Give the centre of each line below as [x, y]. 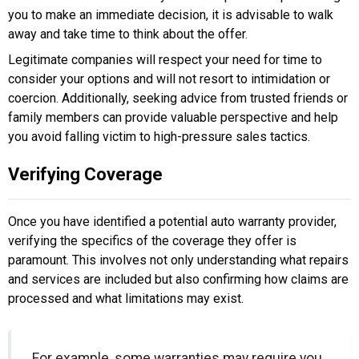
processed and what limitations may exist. [126, 299]
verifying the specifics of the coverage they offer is [152, 241]
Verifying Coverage [85, 175]
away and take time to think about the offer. [128, 34]
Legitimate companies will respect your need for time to [165, 60]
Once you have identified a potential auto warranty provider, [172, 222]
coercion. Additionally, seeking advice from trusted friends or [178, 99]
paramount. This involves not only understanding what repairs [178, 260]
